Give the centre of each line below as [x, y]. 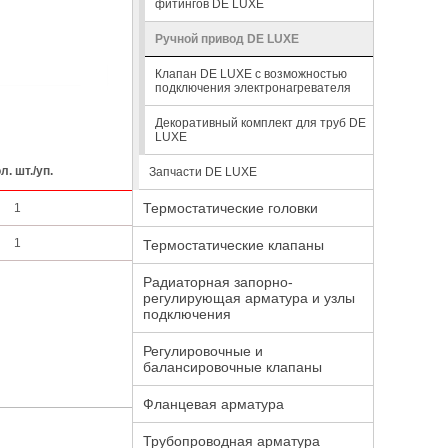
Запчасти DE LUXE [203, 172]
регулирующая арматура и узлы [249, 298]
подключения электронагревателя [253, 88]
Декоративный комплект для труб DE [260, 123]
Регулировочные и [203, 351]
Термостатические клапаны [233, 245]
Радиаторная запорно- [218, 282]
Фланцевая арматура [213, 404]
